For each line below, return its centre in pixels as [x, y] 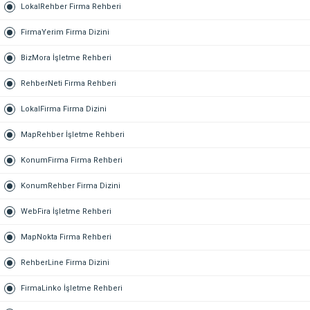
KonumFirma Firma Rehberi [72, 160]
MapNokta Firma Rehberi [66, 237]
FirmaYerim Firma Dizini [65, 32]
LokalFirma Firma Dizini [64, 109]
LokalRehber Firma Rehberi [71, 7]
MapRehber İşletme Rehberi [73, 135]
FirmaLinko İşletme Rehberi [72, 288]
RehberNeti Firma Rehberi [69, 83]
